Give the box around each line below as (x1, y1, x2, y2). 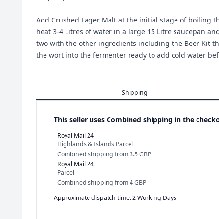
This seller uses (54, 115, 107, 124)
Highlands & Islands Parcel (57, 140, 133, 148)
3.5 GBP (130, 150, 151, 158)
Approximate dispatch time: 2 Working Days (54, 193, 176, 202)
